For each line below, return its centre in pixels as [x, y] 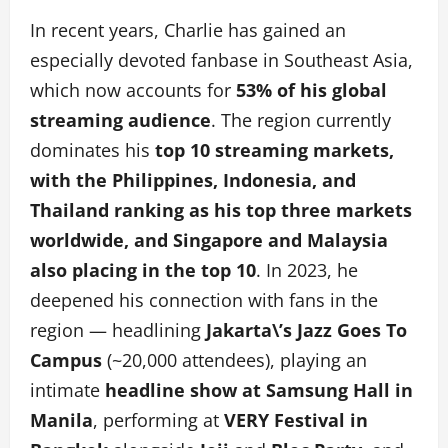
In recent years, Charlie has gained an [188, 29]
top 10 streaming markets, [272, 149]
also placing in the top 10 [143, 269]
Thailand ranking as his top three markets [221, 209]
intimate [67, 389]
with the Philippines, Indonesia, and [193, 179]
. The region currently [301, 119]
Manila [61, 419]
